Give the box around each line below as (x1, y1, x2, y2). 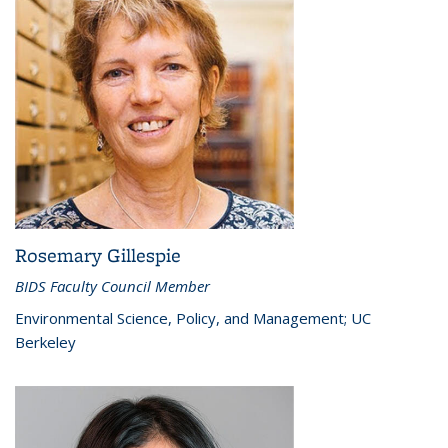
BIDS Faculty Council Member (15, 276, 210, 297)
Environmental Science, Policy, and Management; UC (15, 308, 371, 329)
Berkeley (15, 332, 76, 353)
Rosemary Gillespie (15, 242, 181, 269)
